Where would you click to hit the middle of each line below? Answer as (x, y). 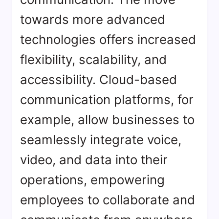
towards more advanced (93, 20)
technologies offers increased (108, 40)
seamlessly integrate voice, (101, 140)
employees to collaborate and (108, 200)
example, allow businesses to (107, 120)
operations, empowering (92, 180)
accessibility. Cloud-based (99, 80)
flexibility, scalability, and (93, 60)
